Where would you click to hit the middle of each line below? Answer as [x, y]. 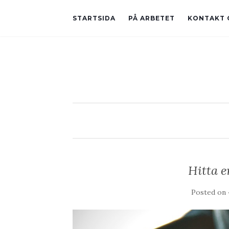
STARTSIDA [94, 18]
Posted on [209, 192]
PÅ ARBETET [152, 18]
